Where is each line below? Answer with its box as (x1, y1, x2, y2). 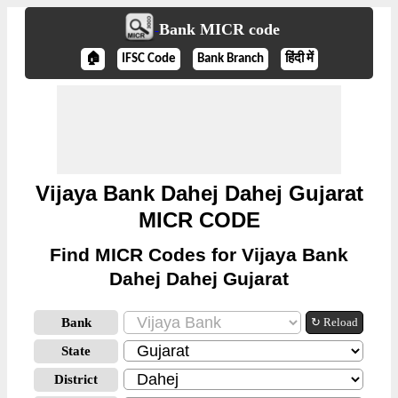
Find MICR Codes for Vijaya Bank (50, 244, 348, 265)
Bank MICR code (158, 20, 280, 39)
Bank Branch (196, 52, 264, 66)
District (54, 372, 98, 386)
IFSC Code (121, 52, 176, 66)
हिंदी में (284, 52, 314, 66)
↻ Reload (311, 315, 358, 329)
